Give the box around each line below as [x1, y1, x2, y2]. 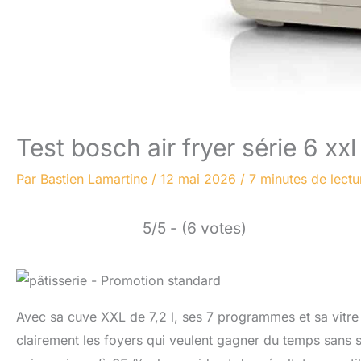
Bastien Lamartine [40, 171, 151, 187]
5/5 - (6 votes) [143, 218, 247, 238]
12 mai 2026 [160, 171, 240, 187]
